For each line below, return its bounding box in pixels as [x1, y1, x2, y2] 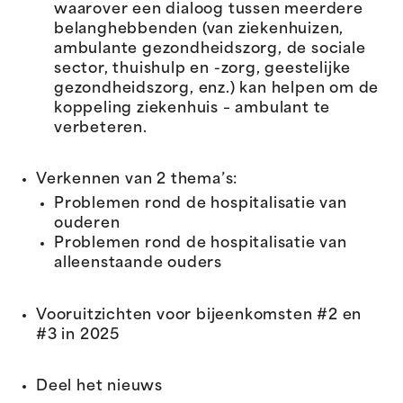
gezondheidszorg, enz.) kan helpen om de [54, 81, 380, 96]
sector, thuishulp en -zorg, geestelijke [54, 61, 352, 76]
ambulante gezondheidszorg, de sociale [54, 41, 366, 57]
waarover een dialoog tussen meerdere [54, 2, 363, 17]
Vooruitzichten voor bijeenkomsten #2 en [36, 308, 363, 323]
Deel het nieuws [36, 380, 163, 395]
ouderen [54, 216, 121, 231]
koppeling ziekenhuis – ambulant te [54, 101, 331, 116]
